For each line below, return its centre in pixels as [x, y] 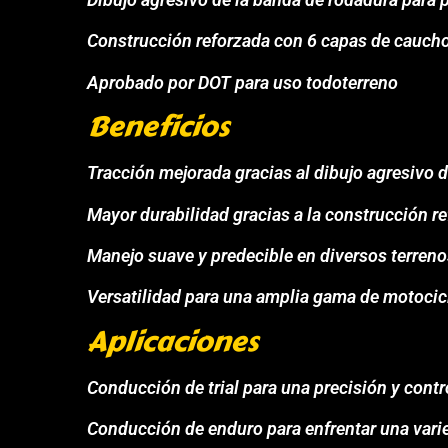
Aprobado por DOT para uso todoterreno [243, 82]
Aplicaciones [173, 341]
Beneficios [158, 127]
